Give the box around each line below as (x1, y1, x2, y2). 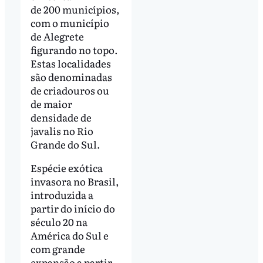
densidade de (30, 110, 92, 125)
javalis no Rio (30, 123, 93, 139)
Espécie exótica (30, 160, 103, 175)
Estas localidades (30, 56, 111, 71)
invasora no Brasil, (30, 173, 119, 188)
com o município (30, 15, 109, 31)
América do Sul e (30, 227, 109, 242)
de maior (30, 96, 72, 112)
